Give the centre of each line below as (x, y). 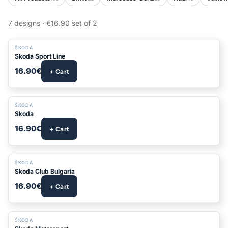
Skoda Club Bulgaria (45, 171)
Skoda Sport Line (40, 56)
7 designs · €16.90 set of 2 (53, 23)
